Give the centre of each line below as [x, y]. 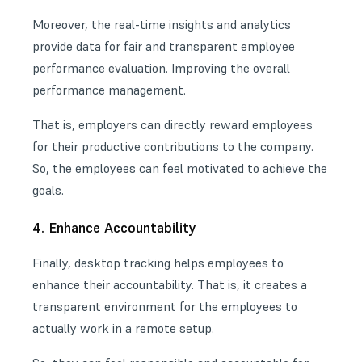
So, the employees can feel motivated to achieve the [180, 168]
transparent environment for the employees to [165, 307]
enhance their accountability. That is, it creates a [170, 285]
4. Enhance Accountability [114, 228]
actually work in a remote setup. [123, 328]
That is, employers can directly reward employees [173, 125]
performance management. [109, 90]
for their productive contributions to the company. [173, 147]
